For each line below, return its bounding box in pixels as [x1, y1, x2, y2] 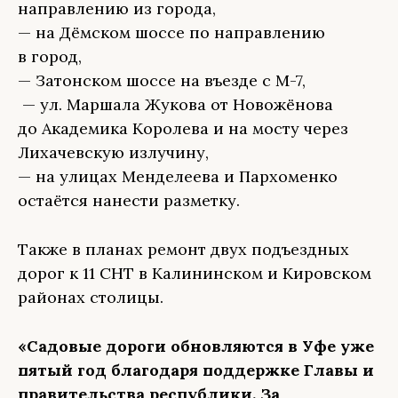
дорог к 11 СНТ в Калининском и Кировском [18, 263, 371, 283]
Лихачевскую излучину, [18, 142, 209, 163]
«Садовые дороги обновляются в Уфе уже [18, 336, 374, 356]
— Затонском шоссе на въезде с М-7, [18, 70, 306, 91]
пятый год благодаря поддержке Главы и [18, 360, 374, 380]
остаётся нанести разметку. [18, 190, 240, 211]
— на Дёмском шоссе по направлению [18, 22, 325, 43]
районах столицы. [18, 287, 163, 307]
